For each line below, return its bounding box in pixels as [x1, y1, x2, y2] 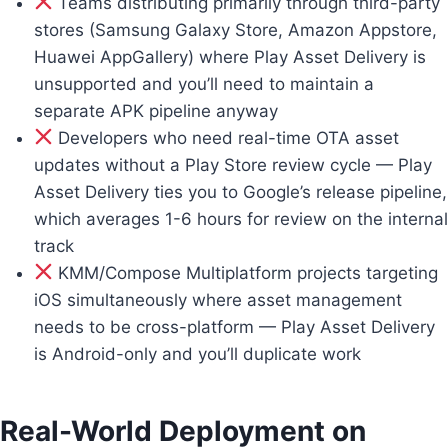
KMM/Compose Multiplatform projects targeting [53, 262, 439, 283]
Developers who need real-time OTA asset [53, 127, 400, 148]
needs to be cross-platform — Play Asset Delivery [34, 316, 435, 337]
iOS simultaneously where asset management [34, 289, 402, 310]
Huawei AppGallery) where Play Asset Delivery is [34, 46, 426, 67]
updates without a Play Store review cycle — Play [34, 154, 432, 175]
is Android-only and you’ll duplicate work [34, 343, 361, 364]
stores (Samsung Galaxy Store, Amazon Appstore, [34, 19, 437, 40]
